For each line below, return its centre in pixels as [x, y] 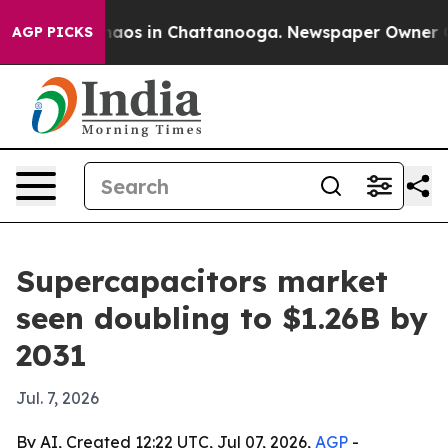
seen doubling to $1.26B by [222, 318]
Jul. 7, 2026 [57, 398]
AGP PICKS [52, 32]
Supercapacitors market [202, 281]
